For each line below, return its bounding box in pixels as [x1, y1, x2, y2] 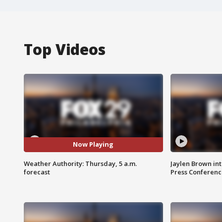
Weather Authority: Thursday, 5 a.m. [24, 159, 137, 168]
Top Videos [24, 39, 106, 59]
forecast [24, 167, 50, 176]
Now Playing [73, 140, 114, 149]
